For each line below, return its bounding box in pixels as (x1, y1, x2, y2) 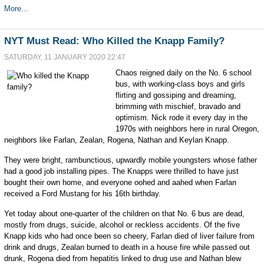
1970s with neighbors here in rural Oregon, (115, 124, 259, 133)
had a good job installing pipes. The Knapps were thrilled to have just (4, 167, 239, 176)
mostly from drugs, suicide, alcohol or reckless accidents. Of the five (4, 220, 240, 229)
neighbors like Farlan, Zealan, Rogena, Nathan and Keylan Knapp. (4, 136, 229, 144)
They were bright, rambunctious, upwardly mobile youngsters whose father (4, 156, 257, 164)
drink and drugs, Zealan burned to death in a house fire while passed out (4, 243, 250, 252)
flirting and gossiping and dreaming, (115, 91, 236, 100)
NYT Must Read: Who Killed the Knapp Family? (4, 35, 225, 47)
